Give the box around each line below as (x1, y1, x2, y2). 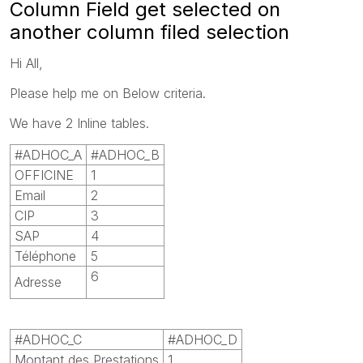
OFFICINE (15, 166, 74, 183)
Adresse (15, 273, 62, 290)
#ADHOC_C (15, 331, 82, 348)
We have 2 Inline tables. (10, 114, 149, 131)
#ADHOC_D (168, 331, 237, 348)
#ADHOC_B (91, 146, 160, 163)
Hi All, (10, 54, 43, 71)
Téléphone (15, 247, 76, 264)
